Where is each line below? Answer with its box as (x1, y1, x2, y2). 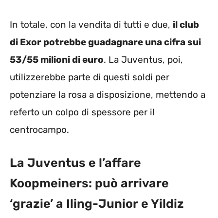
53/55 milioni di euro (10, 54, 104, 66)
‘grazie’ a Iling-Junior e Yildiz (10, 196, 184, 211)
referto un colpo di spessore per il (10, 107, 155, 118)
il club (173, 19, 199, 31)
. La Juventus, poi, (104, 54, 183, 66)
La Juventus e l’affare (10, 155, 141, 170)
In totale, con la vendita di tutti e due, (10, 19, 173, 31)
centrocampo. (10, 124, 69, 136)
